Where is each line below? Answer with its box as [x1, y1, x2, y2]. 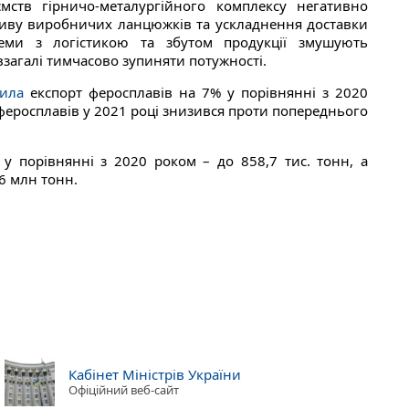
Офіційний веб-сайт [68, 381, 179, 398]
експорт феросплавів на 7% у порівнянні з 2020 [24, 83, 368, 102]
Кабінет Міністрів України [68, 364, 241, 383]
